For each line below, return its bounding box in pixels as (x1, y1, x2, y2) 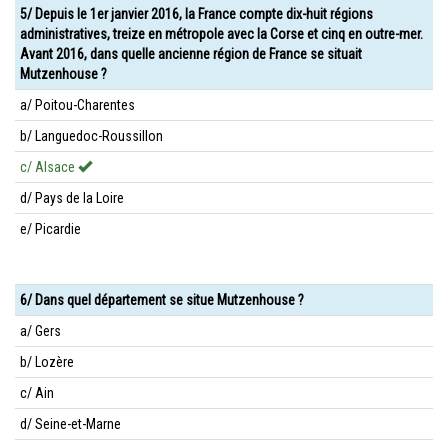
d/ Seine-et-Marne (20, 416, 121, 432)
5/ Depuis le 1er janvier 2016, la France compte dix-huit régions (20, 6, 373, 22)
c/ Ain (20, 385, 54, 401)
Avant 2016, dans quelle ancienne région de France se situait (20, 46, 362, 62)
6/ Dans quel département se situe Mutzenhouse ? (20, 292, 304, 308)
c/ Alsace (20, 159, 78, 175)
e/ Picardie (20, 221, 81, 237)
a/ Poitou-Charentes (20, 97, 135, 113)
